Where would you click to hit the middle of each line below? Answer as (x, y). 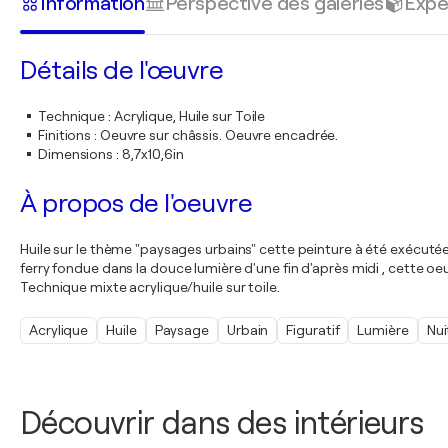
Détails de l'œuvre (121, 70)
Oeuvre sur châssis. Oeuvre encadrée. (219, 135)
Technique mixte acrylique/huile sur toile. (150, 287)
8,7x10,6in (152, 154)
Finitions (65, 135)
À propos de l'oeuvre (136, 203)
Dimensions (76, 154)
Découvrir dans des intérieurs (222, 423)
